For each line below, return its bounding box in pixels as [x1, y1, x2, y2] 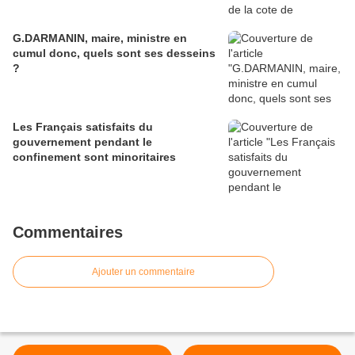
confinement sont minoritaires [13, 151, 176, 164]
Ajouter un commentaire [92, 266, 195, 278]
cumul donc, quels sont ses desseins [13, 47, 216, 60]
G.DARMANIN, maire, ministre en [13, 32, 187, 45]
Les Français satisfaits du [13, 120, 153, 134]
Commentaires [13, 223, 123, 242]
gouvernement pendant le [13, 136, 152, 149]
